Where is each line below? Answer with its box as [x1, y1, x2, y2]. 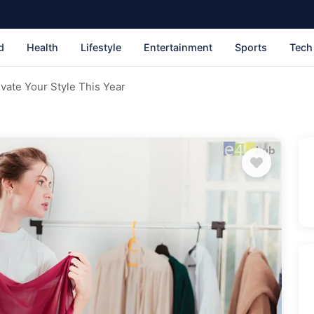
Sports [235, 41, 267, 53]
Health [27, 41, 58, 53]
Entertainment [144, 41, 212, 53]
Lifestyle [81, 41, 121, 53]
